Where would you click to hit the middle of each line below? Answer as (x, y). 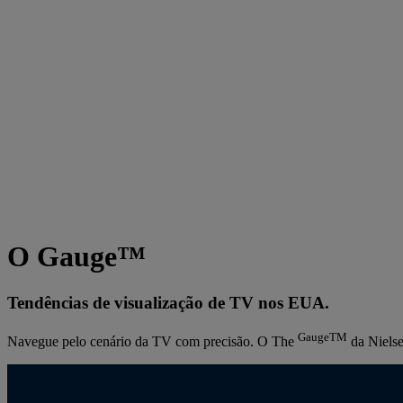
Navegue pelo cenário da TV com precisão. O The (152, 341)
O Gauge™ (76, 257)
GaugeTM (322, 336)
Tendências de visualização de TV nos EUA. (168, 302)
